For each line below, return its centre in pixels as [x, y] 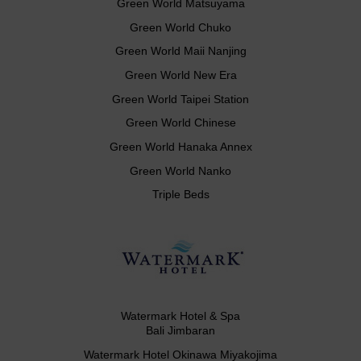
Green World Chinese [180, 123]
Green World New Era [180, 75]
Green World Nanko [180, 170]
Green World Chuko [180, 27]
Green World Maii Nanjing [180, 51]
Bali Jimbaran [180, 331]
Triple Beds [180, 195]
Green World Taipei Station [180, 99]
